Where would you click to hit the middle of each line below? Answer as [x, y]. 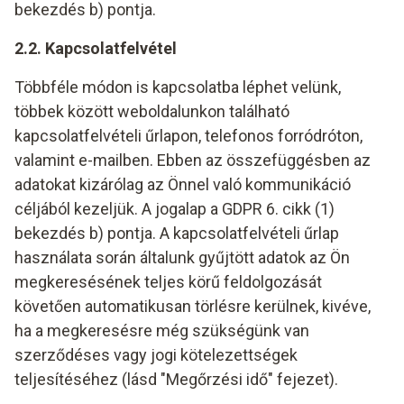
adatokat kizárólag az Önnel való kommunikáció [183, 184]
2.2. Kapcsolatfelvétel [96, 48]
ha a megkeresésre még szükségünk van [162, 331]
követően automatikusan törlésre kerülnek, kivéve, [193, 306]
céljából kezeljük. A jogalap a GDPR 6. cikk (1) [174, 209]
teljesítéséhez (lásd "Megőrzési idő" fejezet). [176, 379]
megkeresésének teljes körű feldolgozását [168, 282]
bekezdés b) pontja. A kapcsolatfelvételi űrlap [177, 233]
